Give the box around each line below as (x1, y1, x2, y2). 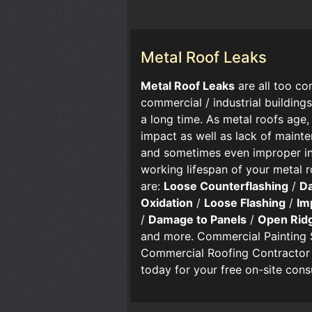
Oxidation (141, 196, 193, 210)
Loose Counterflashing (164, 179, 288, 194)
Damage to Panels (148, 212, 247, 227)
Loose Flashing (204, 196, 286, 210)
